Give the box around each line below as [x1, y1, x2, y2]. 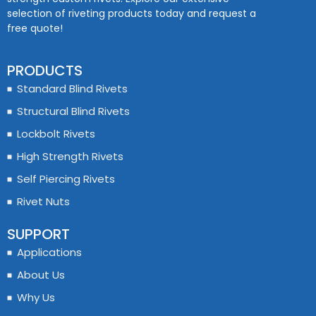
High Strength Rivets [16, 149, 123, 164]
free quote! [7, 20, 63, 35]
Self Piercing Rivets [16, 171, 115, 187]
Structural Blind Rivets [16, 104, 130, 119]
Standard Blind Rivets [16, 81, 128, 97]
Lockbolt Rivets [16, 126, 95, 142]
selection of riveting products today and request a [7, 6, 256, 20]
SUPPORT [7, 224, 70, 245]
